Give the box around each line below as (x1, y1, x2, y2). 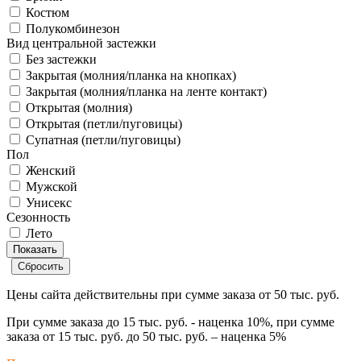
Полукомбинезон (26, 21, 120, 35)
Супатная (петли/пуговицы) (26, 132, 180, 147)
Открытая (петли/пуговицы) (26, 116, 182, 131)
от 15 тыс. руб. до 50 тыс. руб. (43, 329, 208, 343)
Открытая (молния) (26, 100, 132, 114)
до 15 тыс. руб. (106, 314, 188, 329)
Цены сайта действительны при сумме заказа (6, 287, 259, 301)
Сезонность (6, 210, 70, 224)
